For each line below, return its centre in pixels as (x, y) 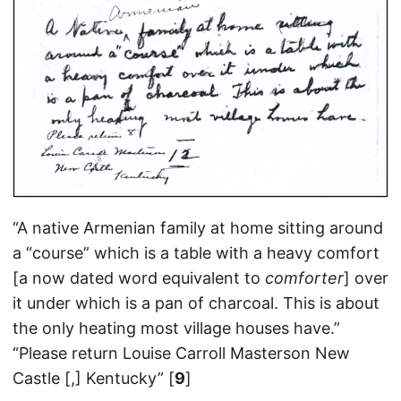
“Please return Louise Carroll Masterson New (181, 353)
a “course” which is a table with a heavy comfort (196, 252)
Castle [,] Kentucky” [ (94, 378)
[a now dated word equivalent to (139, 277)
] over (366, 277)
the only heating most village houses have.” (176, 328)
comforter (304, 277)
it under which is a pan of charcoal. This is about (196, 303)
